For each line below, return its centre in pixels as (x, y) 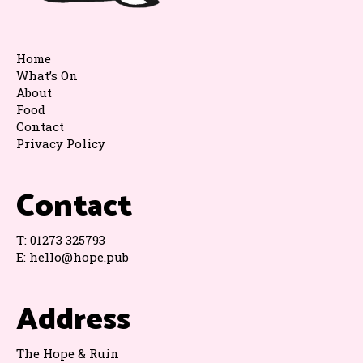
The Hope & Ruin (68, 353)
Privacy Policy (61, 143)
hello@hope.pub (79, 256)
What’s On (47, 75)
